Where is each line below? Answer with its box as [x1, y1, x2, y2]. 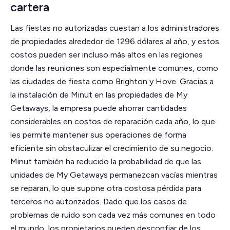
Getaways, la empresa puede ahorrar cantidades [10, 103, 187, 113]
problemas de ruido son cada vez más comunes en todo [10, 210, 216, 220]
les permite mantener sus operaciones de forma [10, 130, 186, 140]
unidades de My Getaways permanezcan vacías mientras [10, 170, 218, 180]
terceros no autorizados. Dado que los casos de [10, 197, 187, 207]
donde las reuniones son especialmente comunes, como [10, 63, 218, 73]
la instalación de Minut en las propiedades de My [10, 90, 187, 100]
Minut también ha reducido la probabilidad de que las [10, 157, 201, 167]
